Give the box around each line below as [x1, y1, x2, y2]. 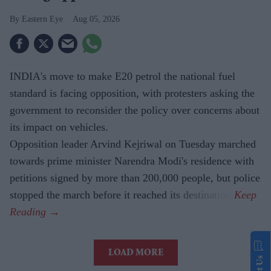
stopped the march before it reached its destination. [10, 188, 234, 201]
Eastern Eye [22, 14, 63, 24]
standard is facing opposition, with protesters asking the [10, 87, 255, 99]
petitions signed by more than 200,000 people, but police [10, 171, 260, 184]
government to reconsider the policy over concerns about [10, 103, 260, 116]
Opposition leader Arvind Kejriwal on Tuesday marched [10, 137, 256, 150]
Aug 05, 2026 [73, 14, 120, 24]
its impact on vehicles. [10, 120, 108, 133]
